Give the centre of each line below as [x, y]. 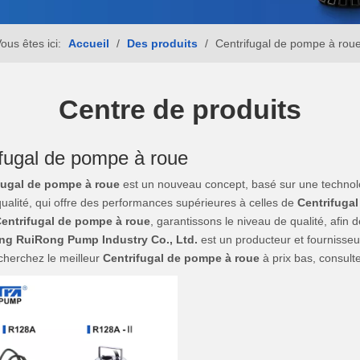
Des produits [162, 43]
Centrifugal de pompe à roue [181, 258]
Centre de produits [180, 109]
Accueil [89, 43]
